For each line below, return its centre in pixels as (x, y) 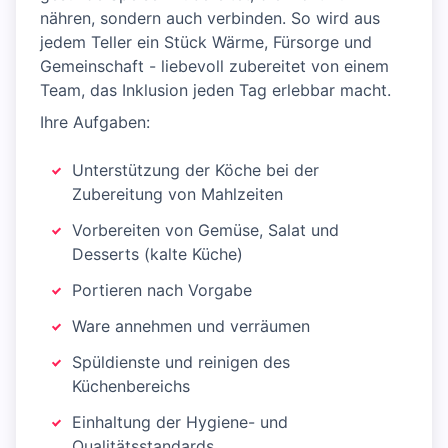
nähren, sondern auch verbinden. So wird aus (210, 18)
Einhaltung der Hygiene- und (180, 422)
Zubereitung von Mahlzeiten (177, 194)
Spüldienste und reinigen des (181, 362)
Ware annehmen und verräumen (191, 326)
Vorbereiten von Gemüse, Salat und (205, 230)
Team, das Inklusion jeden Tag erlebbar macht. (215, 90)
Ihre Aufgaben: (95, 122)
